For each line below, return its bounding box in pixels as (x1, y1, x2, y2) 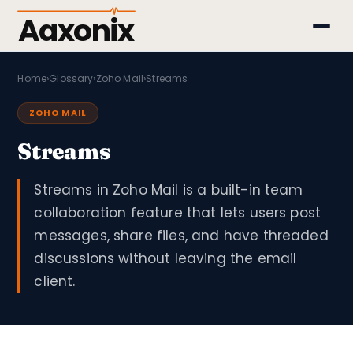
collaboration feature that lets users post (34, 203, 321, 222)
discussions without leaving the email (34, 249, 297, 268)
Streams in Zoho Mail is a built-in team (34, 180, 303, 199)
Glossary (49, 72, 94, 85)
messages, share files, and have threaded (34, 226, 329, 245)
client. (34, 272, 76, 291)
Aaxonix (18, 9, 136, 51)
